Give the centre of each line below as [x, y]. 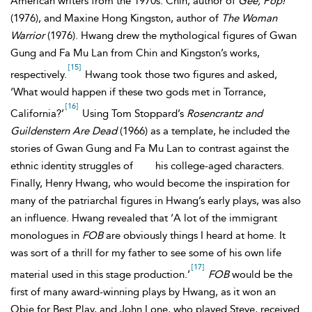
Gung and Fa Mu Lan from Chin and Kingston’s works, [135, 53]
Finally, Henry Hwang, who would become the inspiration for [150, 183]
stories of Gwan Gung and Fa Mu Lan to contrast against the [150, 148]
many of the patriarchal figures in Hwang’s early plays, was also [156, 201]
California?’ [37, 114]
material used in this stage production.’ [100, 274]
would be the [261, 274]
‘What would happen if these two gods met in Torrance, [138, 92]
